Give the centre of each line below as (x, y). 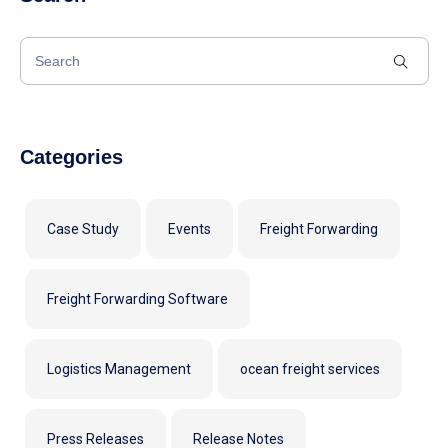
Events (189, 228)
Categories (71, 156)
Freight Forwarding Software (137, 298)
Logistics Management (119, 368)
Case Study (83, 228)
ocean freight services (310, 368)
